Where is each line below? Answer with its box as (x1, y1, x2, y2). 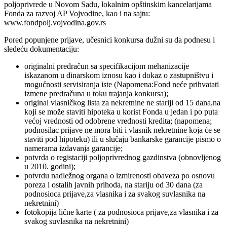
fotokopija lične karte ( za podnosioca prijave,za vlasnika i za (24, 207, 218, 216)
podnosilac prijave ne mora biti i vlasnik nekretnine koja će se (24, 125, 220, 134)
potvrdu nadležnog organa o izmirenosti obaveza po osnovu (24, 171, 215, 180)
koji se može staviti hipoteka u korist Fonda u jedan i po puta (24, 107, 218, 116)
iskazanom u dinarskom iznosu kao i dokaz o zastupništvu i (24, 70, 213, 80)
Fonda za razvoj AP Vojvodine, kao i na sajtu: (4, 9, 150, 18)
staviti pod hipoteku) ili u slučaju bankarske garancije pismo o (24, 134, 221, 143)
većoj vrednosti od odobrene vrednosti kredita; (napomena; (24, 116, 212, 125)
